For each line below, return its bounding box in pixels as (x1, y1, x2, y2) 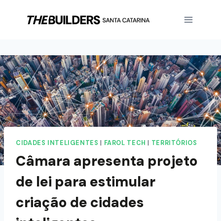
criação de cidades (16, 193, 144, 212)
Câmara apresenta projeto (16, 151, 198, 170)
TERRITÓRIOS (151, 139, 197, 147)
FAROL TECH (104, 139, 146, 147)
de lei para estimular (16, 172, 155, 191)
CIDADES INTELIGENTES (16, 139, 99, 147)
